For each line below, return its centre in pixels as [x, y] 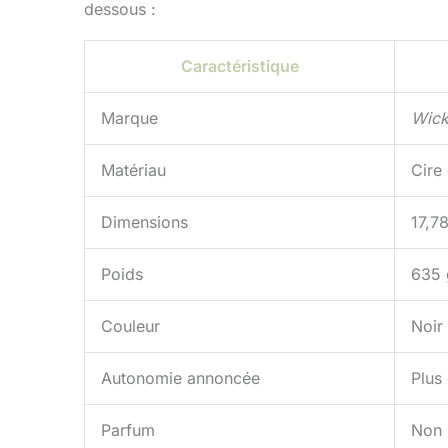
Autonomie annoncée [180, 378]
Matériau [133, 170]
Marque [129, 118]
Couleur [130, 326]
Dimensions [144, 222]
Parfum [128, 430]
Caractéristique [239, 66]
